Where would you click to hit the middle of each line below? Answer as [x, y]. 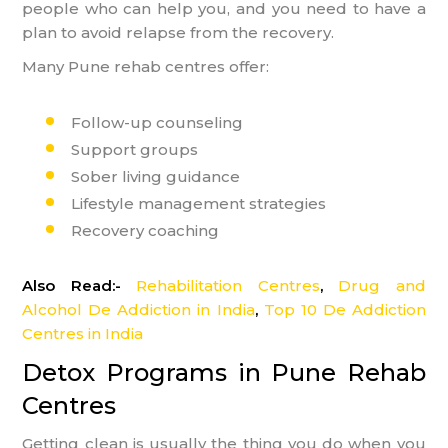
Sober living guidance [156, 176]
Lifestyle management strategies [199, 203]
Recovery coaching [145, 230]
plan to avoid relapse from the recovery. [178, 32]
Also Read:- [79, 285]
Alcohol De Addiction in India [138, 309]
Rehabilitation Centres [228, 285]
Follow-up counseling [157, 122]
